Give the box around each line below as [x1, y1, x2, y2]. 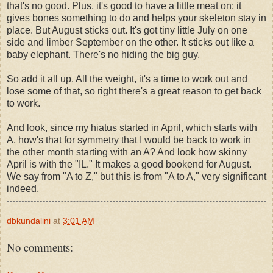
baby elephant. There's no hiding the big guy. [7, 49, 200, 60]
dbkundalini [7, 215, 51, 225]
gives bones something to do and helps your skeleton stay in [7, 12, 266, 23]
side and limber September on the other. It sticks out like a [7, 37, 254, 48]
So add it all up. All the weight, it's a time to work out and [7, 73, 247, 84]
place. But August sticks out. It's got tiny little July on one [7, 24, 247, 35]
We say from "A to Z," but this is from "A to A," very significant [7, 171, 266, 182]
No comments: [7, 239, 73, 255]
